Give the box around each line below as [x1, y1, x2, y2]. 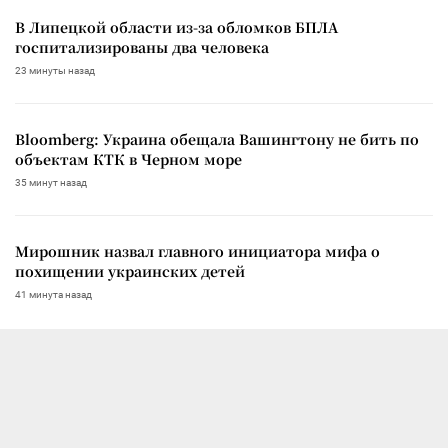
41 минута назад [15, 288, 92, 300]
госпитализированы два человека [15, 36, 269, 57]
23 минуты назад [15, 64, 95, 76]
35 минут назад [15, 176, 87, 188]
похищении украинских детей [15, 260, 245, 281]
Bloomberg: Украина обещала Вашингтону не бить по [15, 128, 419, 149]
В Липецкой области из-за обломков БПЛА [15, 16, 338, 37]
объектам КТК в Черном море [15, 148, 242, 169]
